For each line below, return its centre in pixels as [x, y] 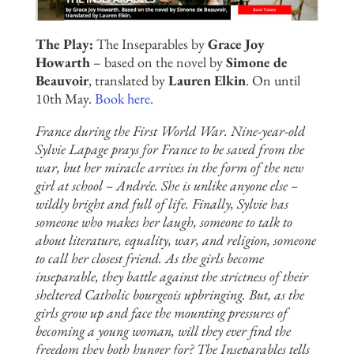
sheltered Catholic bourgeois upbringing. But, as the [169, 295]
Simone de [256, 62]
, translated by [128, 81]
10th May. [65, 99]
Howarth [62, 62]
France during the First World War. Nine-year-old [170, 131]
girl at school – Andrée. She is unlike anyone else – [166, 186]
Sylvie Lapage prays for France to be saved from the [169, 149]
